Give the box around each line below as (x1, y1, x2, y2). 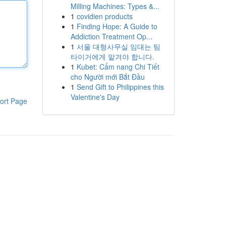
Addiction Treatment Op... (70, 31, 152, 41)
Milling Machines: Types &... (70, 1, 159, 11)
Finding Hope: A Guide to (76, 21, 157, 31)
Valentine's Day (70, 92, 120, 102)
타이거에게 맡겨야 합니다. (70, 51, 154, 62)
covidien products (76, 11, 133, 21)
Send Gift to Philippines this (76, 82, 164, 92)
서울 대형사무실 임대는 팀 (76, 41, 160, 51)
